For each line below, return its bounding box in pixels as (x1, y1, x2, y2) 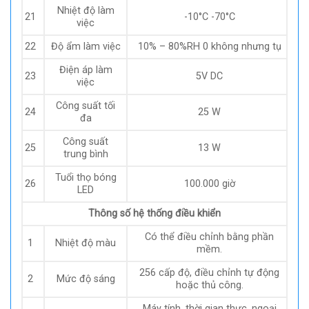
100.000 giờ (183, 177, 235, 190)
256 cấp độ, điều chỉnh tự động (139, 266, 280, 279)
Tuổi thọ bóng (54, 171, 117, 183)
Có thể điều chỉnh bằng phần (145, 230, 275, 243)
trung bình (63, 148, 108, 160)
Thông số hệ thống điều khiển (88, 207, 221, 219)
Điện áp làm (59, 63, 112, 76)
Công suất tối (56, 99, 115, 112)
